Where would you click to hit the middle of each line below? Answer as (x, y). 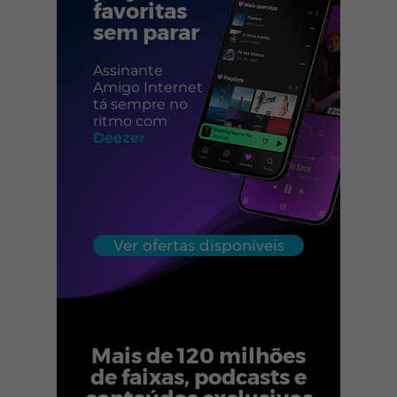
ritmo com (130, 121)
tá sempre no (140, 104)
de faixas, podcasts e (198, 377)
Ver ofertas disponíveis (198, 245)
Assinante (128, 70)
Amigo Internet (148, 87)
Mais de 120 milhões (198, 356)
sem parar (146, 32)
